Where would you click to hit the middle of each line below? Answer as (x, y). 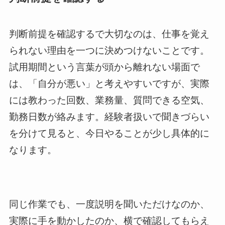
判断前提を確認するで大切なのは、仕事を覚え (109, 34)
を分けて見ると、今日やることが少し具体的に (109, 133)
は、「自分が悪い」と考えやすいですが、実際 (109, 83)
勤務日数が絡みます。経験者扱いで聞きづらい (109, 117)
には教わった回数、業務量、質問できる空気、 (109, 100)
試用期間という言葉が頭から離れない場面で (104, 67)
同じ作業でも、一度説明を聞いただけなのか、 (109, 204)
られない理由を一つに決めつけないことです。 (109, 50)
